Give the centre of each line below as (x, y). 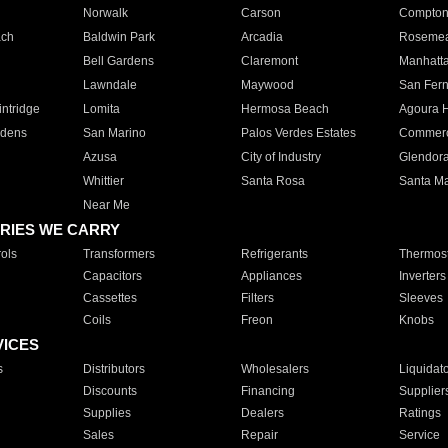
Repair (259, 435)
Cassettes (109, 298)
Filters (257, 298)
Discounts (109, 391)
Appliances (271, 276)
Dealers (262, 413)
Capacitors (112, 276)
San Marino (114, 133)
